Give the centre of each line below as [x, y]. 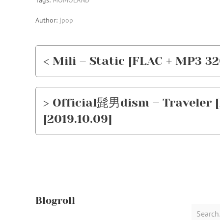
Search [202, 209]
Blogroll [55, 201]
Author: [47, 20]
